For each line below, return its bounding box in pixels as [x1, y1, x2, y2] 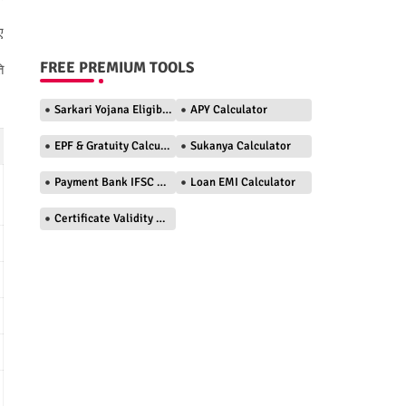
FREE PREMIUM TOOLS [39, 58, 194, 77]
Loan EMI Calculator [189, 175, 295, 189]
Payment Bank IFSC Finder [53, 175, 157, 189]
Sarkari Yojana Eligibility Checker [53, 102, 162, 117]
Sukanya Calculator [189, 139, 291, 153]
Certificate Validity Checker [53, 211, 156, 226]
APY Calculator [189, 102, 267, 117]
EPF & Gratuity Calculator [53, 139, 160, 153]
